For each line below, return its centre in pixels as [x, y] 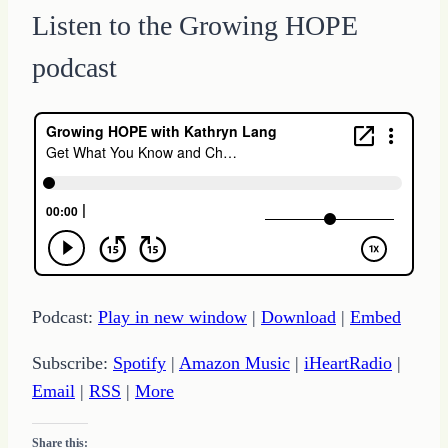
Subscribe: [72, 363]
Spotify [139, 363]
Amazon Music [234, 363]
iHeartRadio [348, 363]
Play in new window [172, 317]
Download [298, 317]
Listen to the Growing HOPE [195, 25]
